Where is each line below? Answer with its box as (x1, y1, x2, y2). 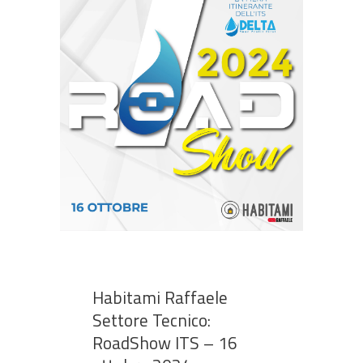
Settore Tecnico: (92, 307, 211, 333)
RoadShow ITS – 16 (92, 330, 237, 356)
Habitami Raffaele (92, 284, 228, 310)
